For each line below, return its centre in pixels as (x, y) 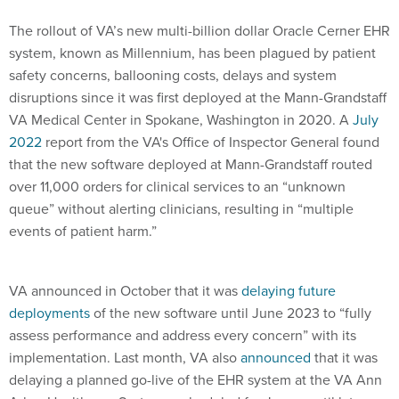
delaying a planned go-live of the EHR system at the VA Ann (195, 379)
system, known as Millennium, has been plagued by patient (192, 52)
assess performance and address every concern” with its (183, 334)
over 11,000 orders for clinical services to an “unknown (177, 186)
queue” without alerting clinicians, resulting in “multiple (181, 208)
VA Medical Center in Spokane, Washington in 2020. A (181, 119)
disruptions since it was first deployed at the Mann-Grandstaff (198, 97)
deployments (49, 312)
